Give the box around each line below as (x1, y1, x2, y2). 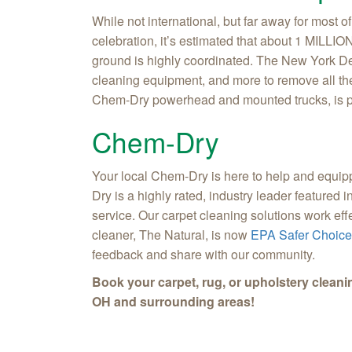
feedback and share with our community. (92, 245, 318, 264)
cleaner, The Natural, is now (92, 225, 251, 244)
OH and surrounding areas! (92, 292, 255, 311)
